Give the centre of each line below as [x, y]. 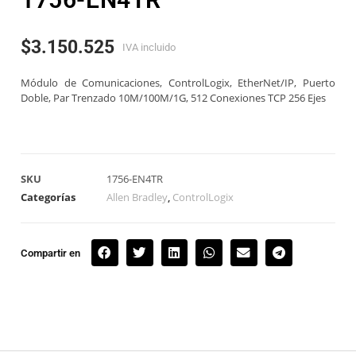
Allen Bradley [137, 197]
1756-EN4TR [135, 179]
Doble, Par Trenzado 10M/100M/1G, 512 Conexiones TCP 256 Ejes [173, 98]
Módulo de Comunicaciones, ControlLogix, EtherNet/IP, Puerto [178, 83]
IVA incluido [149, 48]
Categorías [48, 197]
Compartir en [50, 253]
